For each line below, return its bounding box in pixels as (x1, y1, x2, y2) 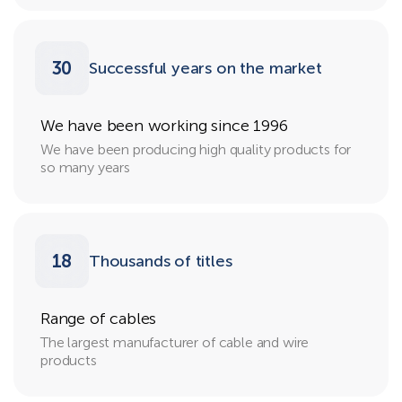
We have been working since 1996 (40, 116, 288, 135)
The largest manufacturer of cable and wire (40, 334, 310, 351)
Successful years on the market (89, 57, 322, 78)
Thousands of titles (89, 250, 232, 271)
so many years (40, 159, 130, 176)
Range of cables (40, 309, 157, 328)
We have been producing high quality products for (40, 141, 352, 158)
